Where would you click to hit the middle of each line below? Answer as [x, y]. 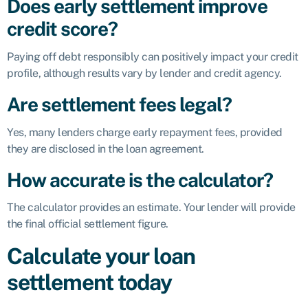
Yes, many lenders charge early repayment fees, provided [145, 132]
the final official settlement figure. [88, 224]
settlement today [89, 283]
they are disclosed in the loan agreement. [106, 148]
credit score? [62, 28]
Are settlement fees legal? [119, 104]
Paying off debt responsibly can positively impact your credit [153, 56]
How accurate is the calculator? [140, 179]
